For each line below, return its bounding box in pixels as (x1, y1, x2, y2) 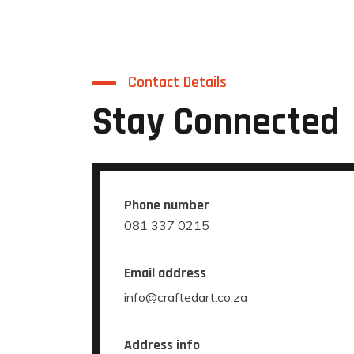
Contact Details (128, 72, 227, 92)
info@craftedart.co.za (124, 289, 247, 305)
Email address (124, 264, 206, 282)
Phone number (124, 196, 209, 214)
